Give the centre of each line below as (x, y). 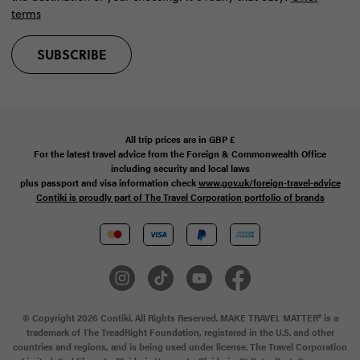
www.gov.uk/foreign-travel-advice (269, 183)
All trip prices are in (166, 139)
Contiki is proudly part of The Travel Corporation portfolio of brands (180, 197)
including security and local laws (180, 168)
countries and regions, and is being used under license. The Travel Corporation (180, 346)
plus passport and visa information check (109, 183)
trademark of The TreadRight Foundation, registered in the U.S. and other (180, 331)
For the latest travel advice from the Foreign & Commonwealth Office (180, 154)
